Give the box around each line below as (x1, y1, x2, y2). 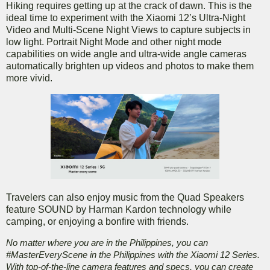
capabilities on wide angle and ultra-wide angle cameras (6, 48, 246, 59)
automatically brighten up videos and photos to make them (6, 60, 254, 71)
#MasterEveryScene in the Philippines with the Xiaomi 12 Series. (6, 250, 260, 260)
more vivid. (6, 72, 52, 83)
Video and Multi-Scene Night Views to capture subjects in (6, 24, 251, 35)
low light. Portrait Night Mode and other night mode (6, 36, 222, 47)
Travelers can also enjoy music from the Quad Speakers (6, 192, 244, 202)
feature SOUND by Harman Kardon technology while (6, 204, 231, 215)
